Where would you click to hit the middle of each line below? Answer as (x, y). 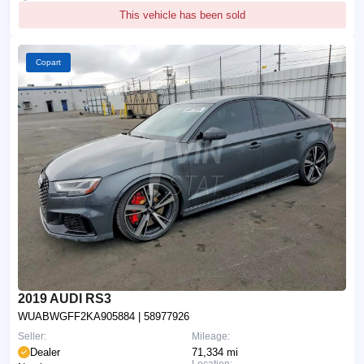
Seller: (32, 336)
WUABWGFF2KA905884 (78, 316)
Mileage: (211, 336)
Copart (48, 62)
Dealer (45, 352)
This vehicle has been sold (182, 15)
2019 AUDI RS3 (65, 298)
